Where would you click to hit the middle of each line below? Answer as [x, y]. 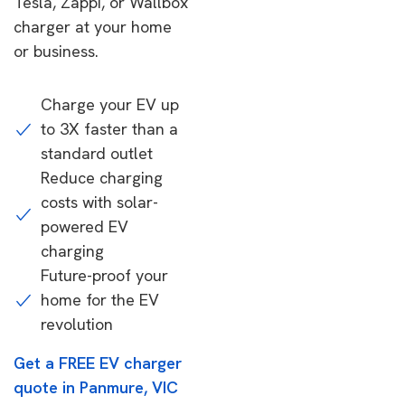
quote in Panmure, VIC [96, 387]
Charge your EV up [110, 104]
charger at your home [93, 27]
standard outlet [97, 153]
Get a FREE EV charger [98, 363]
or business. [56, 51]
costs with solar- [99, 202]
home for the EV [100, 300]
